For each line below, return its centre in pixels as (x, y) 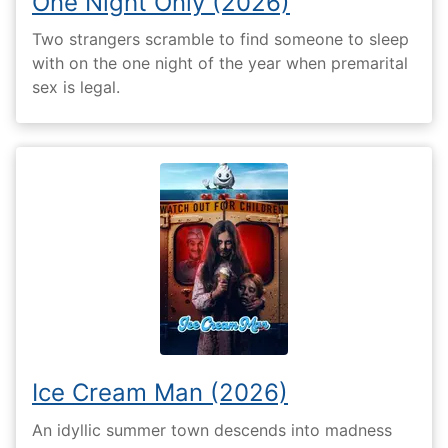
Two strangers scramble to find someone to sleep (220, 39)
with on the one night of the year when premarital (220, 63)
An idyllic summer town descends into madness (212, 429)
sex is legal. (76, 87)
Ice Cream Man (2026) (160, 393)
